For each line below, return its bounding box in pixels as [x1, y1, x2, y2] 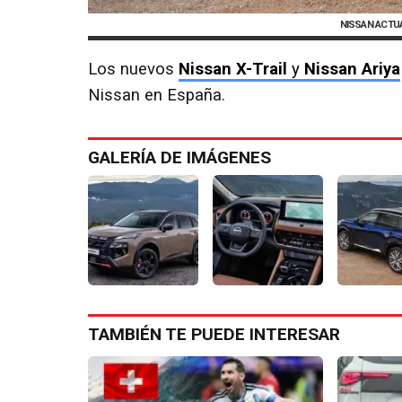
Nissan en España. [88, 85, 225, 106]
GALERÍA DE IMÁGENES [88, 147, 271, 169]
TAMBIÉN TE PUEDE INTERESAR [88, 324, 340, 345]
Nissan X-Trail [179, 59, 287, 80]
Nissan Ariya [304, 59, 400, 80]
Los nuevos [88, 59, 179, 80]
